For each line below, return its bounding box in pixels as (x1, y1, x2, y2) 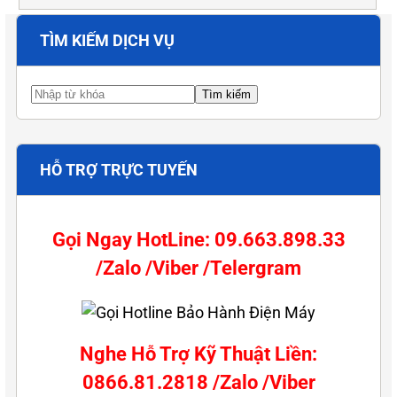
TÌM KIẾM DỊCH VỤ (40, 31, 175, 51)
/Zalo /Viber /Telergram (96, 257, 301, 280)
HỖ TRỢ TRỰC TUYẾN (40, 160, 198, 180)
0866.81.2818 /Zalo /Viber (82, 371, 315, 394)
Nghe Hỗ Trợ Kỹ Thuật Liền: (80, 343, 317, 366)
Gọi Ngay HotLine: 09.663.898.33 (51, 229, 346, 252)
